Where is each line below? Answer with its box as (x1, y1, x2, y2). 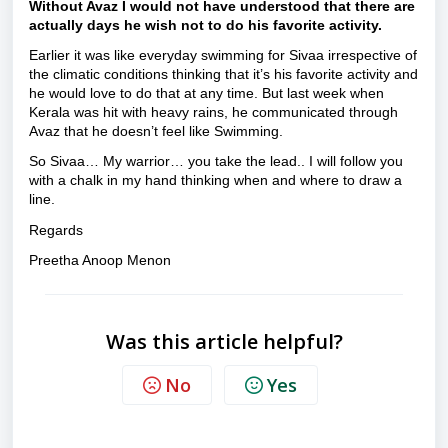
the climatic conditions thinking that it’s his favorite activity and (29, 66, 418, 82)
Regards (29, 221, 83, 238)
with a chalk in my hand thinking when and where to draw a (29, 172, 402, 189)
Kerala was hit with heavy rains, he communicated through (29, 104, 398, 120)
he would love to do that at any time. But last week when (29, 85, 384, 101)
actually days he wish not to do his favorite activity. (29, 16, 382, 33)
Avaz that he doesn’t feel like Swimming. (29, 123, 283, 139)
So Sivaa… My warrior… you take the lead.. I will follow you (29, 153, 403, 170)
